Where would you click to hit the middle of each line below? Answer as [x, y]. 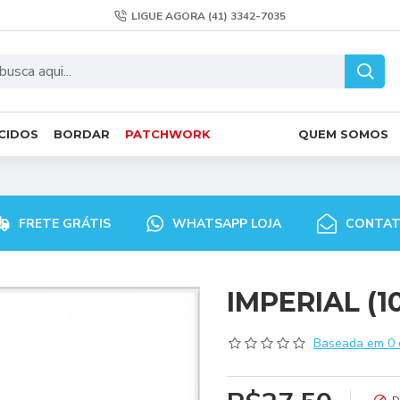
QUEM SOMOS [343, 133]
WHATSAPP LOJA [226, 223]
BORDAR [82, 133]
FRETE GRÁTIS [64, 223]
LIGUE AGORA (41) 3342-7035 [208, 16]
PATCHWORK [168, 133]
